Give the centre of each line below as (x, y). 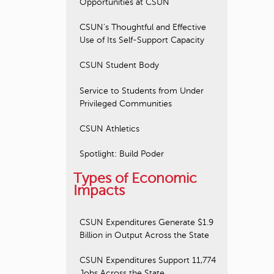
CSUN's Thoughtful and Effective (143, 28)
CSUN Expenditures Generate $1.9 (146, 222)
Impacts (99, 191)
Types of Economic (135, 179)
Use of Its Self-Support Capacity (142, 40)
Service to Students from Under (142, 91)
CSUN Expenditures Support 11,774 (148, 261)
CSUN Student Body (119, 65)
